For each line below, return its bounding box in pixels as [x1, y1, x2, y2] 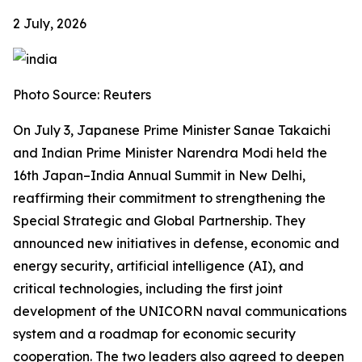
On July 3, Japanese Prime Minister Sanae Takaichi [13, 122, 330, 138]
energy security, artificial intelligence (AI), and [13, 258, 304, 274]
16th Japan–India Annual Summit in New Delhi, [13, 167, 305, 183]
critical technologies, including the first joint [13, 280, 283, 297]
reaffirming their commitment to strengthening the [13, 190, 326, 206]
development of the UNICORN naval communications [13, 303, 347, 319]
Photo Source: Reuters [13, 86, 151, 103]
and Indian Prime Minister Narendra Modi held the [13, 145, 327, 161]
